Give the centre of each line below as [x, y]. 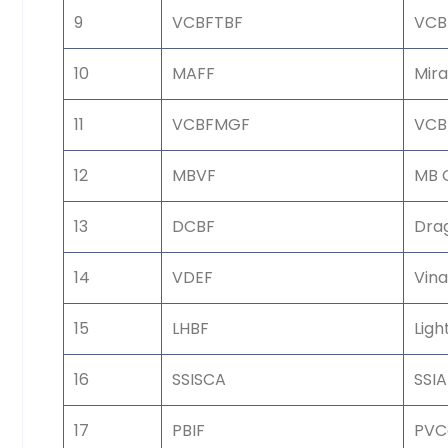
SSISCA [199, 379]
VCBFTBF [207, 22]
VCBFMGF [211, 124]
